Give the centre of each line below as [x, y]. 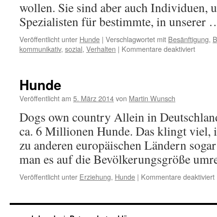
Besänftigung [188, 39]
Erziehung [95, 177]
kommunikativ [40, 49]
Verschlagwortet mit [136, 39]
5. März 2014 [93, 98]
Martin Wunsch [152, 98]
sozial [74, 49]
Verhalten [101, 49]
